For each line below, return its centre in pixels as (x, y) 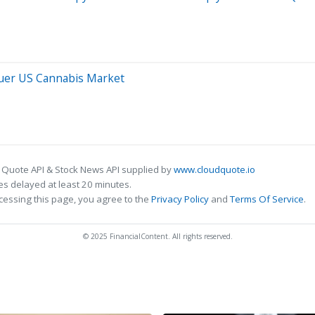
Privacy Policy (180, 199)
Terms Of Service (267, 199)
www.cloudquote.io (214, 169)
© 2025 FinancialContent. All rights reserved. (157, 236)
